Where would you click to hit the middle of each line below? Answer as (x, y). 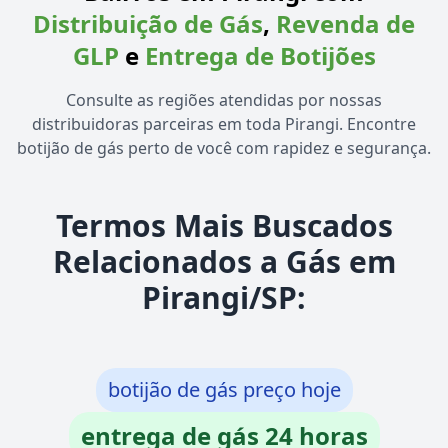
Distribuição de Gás (148, 24)
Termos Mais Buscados (224, 226)
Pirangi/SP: (224, 298)
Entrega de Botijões (260, 56)
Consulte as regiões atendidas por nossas (224, 100)
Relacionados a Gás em (224, 262)
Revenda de (345, 24)
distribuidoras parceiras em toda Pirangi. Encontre (224, 124)
